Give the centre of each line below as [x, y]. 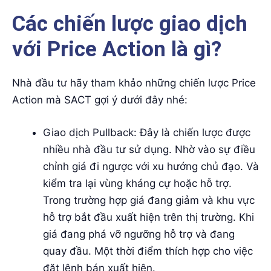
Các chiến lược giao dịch [130, 24]
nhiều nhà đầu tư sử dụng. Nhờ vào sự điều [149, 149]
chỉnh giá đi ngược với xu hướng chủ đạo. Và [151, 166]
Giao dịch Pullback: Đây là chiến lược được [147, 132]
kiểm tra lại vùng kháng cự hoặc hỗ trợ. [137, 183]
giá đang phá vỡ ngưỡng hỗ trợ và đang [139, 234]
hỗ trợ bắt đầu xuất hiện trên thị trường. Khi [149, 217]
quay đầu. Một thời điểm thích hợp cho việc [148, 251]
